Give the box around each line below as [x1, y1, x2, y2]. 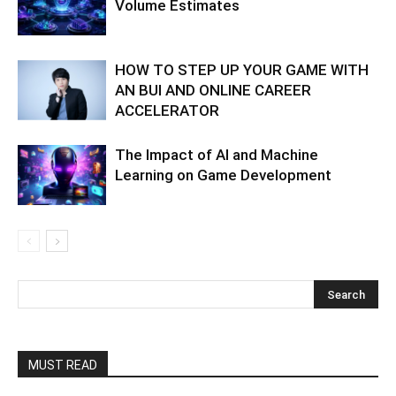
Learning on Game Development [115, 165, 331, 184]
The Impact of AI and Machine [115, 145, 318, 164]
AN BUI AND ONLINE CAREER [115, 80, 311, 99]
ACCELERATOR [115, 101, 219, 119]
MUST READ [28, 357, 97, 372]
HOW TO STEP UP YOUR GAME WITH [115, 60, 369, 79]
